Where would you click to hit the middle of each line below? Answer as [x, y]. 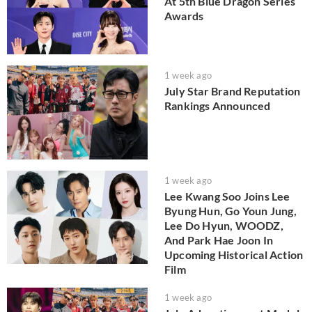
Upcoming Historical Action [234, 254]
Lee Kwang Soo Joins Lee [227, 196]
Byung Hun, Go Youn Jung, [231, 210]
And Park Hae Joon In [219, 240]
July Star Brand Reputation [233, 91]
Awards [184, 15]
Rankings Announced [218, 106]
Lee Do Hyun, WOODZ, [224, 225]
